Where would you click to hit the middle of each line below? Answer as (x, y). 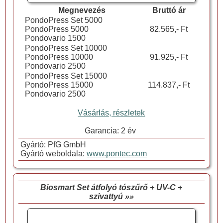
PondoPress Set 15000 (66, 76)
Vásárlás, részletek (111, 113)
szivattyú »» (111, 197)
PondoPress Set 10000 (66, 48)
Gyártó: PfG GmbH (53, 145)
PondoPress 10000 (59, 57)
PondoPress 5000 (56, 29)
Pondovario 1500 (55, 38)
